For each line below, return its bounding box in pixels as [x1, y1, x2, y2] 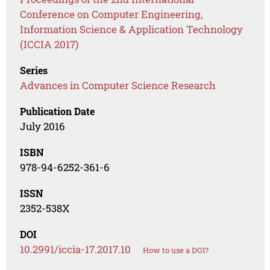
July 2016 [20, 119, 66, 134]
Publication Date [20, 105, 95, 118]
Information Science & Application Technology [20, 22, 243, 37]
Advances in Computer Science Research [20, 78, 216, 93]
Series [20, 64, 48, 77]
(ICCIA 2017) [20, 37, 79, 52]
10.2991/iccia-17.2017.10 [20, 242, 131, 257]
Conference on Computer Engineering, [20, 7, 203, 22]
